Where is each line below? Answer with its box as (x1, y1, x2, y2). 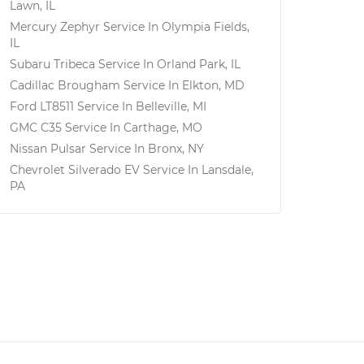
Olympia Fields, (162, 19, 249, 34)
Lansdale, (201, 162, 253, 177)
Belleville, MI (136, 99, 206, 114)
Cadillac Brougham (10, 78, 120, 93)
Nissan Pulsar (10, 141, 86, 156)
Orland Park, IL (157, 57, 240, 71)
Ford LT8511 (10, 99, 74, 114)
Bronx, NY (148, 141, 204, 156)
